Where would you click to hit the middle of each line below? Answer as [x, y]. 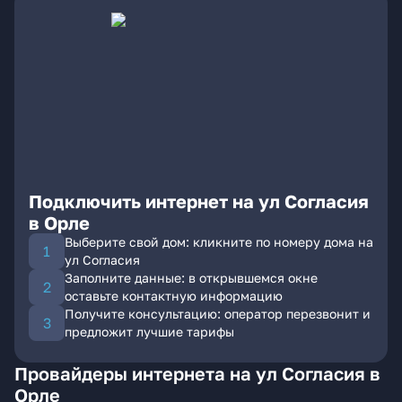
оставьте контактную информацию [174, 296]
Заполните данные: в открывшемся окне [191, 278]
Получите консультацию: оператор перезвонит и [218, 314]
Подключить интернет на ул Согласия [199, 201]
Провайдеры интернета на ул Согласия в [197, 373]
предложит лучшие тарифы [149, 332]
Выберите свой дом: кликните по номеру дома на [219, 242]
